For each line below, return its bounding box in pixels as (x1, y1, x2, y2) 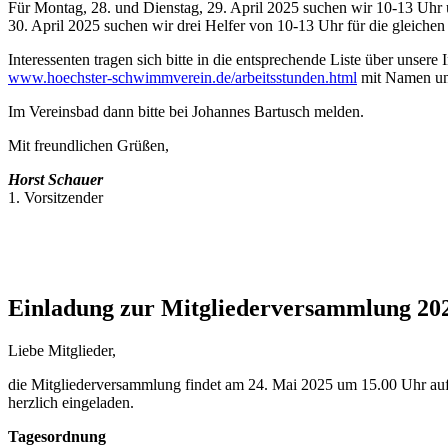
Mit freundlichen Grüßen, (8, 137, 169, 154)
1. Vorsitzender (8, 189, 103, 206)
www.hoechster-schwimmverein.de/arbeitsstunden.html (8, 69, 357, 86)
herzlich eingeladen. (8, 393, 134, 411)
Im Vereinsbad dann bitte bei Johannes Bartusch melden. (8, 103, 364, 120)
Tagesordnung (8, 427, 106, 445)
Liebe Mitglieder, (8, 341, 116, 359)
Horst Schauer (8, 171, 103, 188)
